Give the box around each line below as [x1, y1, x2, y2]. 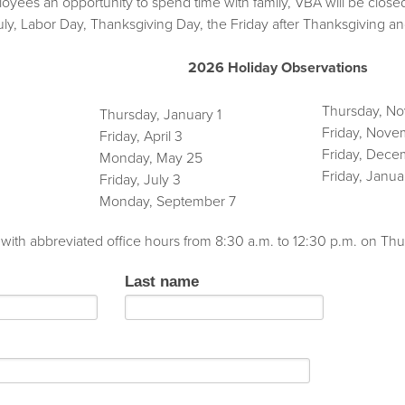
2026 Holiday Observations [188, 59, 368, 77]
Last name [125, 273, 199, 290]
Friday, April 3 [99, 127, 183, 146]
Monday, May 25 [99, 149, 202, 167]
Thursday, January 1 [99, 106, 316, 124]
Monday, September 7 [99, 193, 236, 211]
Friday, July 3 [99, 171, 181, 189]
